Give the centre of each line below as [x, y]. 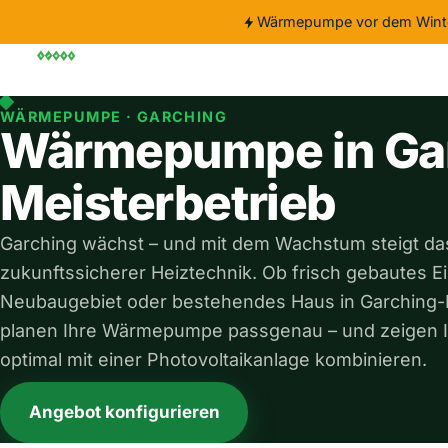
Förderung [243, 69]
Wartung [307, 69]
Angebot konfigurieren [124, 411]
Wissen [367, 69]
